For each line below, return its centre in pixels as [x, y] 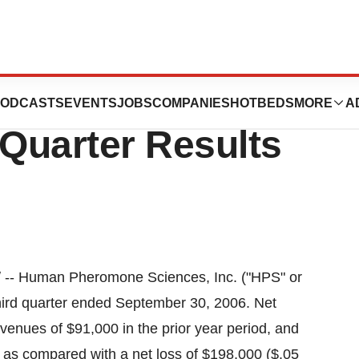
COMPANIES [191, 103]
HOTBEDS [262, 103]
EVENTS [90, 103]
